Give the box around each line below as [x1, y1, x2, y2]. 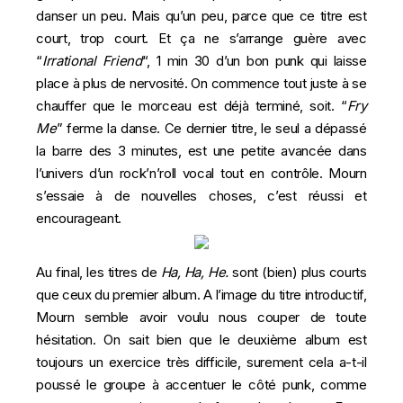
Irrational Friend [41, 52, 142, 70]
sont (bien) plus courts [232, 264, 367, 282]
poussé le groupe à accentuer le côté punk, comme [36, 376, 367, 394]
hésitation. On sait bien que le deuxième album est [36, 331, 367, 349]
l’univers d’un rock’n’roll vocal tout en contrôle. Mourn [36, 165, 367, 183]
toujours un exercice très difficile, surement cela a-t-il [36, 354, 367, 372]
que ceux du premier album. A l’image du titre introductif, [36, 286, 367, 304]
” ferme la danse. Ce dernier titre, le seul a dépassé [56, 120, 367, 138]
